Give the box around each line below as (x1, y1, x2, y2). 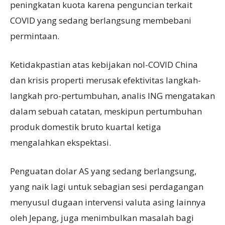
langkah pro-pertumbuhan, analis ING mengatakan (10, 90, 215, 102)
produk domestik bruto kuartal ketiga (10, 121, 161, 133)
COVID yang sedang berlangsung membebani (10, 15, 191, 27)
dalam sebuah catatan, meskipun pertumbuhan (10, 105, 202, 118)
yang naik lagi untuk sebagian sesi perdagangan (10, 181, 203, 193)
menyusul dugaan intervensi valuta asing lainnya (10, 196, 206, 208)
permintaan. (10, 30, 59, 42)
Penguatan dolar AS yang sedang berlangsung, (10, 165, 196, 177)
